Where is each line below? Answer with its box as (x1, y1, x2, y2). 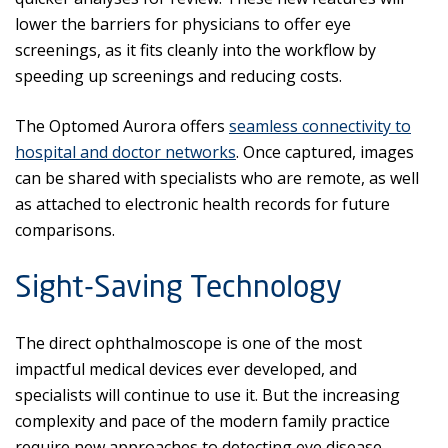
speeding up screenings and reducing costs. (15, 65, 342, 87)
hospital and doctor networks (15, 141, 236, 163)
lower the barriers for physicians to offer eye (15, 13, 351, 35)
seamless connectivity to (229, 115, 411, 137)
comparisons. (15, 219, 115, 241)
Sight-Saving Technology (15, 266, 342, 306)
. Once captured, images (236, 141, 414, 163)
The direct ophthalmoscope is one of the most (15, 332, 362, 354)
